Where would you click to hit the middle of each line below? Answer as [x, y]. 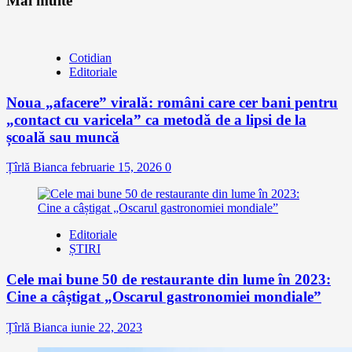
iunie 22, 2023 [106, 327]
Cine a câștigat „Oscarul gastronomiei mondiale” [164, 297]
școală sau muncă [63, 137]
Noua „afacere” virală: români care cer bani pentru [172, 102]
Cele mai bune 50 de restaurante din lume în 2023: [169, 280]
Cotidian [90, 58]
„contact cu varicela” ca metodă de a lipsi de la [156, 119]
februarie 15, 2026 [118, 167]
